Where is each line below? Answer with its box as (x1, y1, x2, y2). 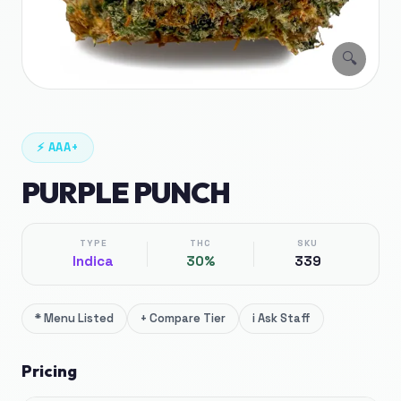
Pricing (21, 361, 77, 381)
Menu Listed (44, 311, 114, 326)
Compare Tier (149, 311, 226, 326)
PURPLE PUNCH (21, 175, 231, 210)
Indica (73, 252, 115, 269)
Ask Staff (258, 311, 311, 326)
